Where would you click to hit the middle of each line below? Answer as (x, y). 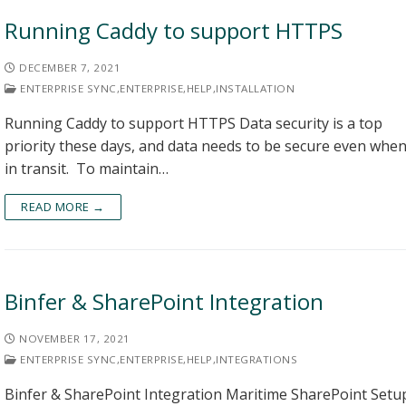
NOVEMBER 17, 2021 (75, 338)
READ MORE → (63, 207)
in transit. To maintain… (87, 169)
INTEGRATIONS (256, 359)
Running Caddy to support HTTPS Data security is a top (193, 123)
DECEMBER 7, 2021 (70, 68)
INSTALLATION (255, 88)
